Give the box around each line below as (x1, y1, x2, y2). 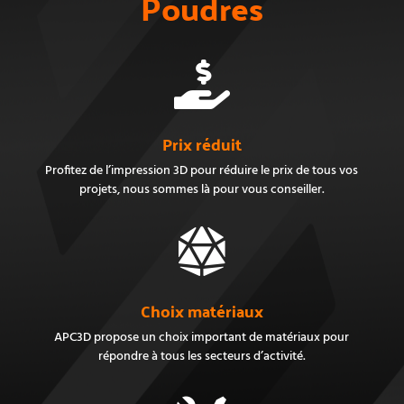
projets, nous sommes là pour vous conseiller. (78, 179, 325, 200)
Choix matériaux (140, 295, 263, 326)
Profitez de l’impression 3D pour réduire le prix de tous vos (45, 160, 359, 181)
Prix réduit (161, 128, 242, 159)
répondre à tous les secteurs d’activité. (97, 345, 306, 367)
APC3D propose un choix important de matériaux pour (54, 326, 350, 348)
